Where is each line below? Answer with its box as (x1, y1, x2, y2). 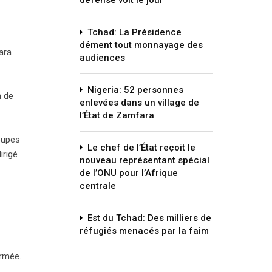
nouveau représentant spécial (80, 155, 209, 166)
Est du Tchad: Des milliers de (87, 212, 211, 223)
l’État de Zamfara (80, 110, 154, 121)
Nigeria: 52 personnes (87, 84, 183, 95)
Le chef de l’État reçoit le (87, 142, 195, 153)
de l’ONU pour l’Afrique (80, 168, 178, 178)
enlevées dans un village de (80, 97, 199, 108)
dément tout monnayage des (80, 39, 203, 50)
